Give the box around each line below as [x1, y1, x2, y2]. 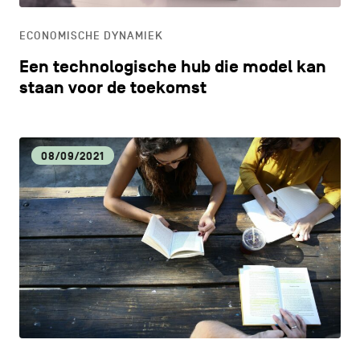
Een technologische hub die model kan [18, 55, 326, 78]
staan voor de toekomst [18, 76, 207, 99]
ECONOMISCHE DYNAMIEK [18, 28, 163, 43]
